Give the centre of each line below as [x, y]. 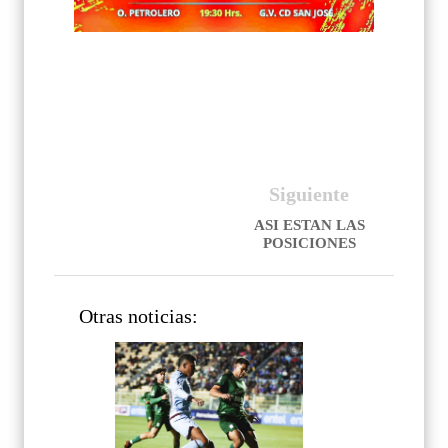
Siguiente [309, 194]
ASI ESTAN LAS [309, 225]
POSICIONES [309, 243]
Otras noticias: [138, 317]
